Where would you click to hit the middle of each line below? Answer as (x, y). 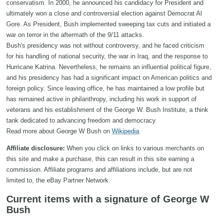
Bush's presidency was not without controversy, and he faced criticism (105, 46)
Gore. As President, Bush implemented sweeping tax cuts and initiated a (109, 24)
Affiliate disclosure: (36, 148)
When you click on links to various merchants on (134, 148)
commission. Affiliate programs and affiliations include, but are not (99, 170)
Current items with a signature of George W (108, 199)
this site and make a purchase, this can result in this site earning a (100, 159)
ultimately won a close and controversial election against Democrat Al (104, 14)
